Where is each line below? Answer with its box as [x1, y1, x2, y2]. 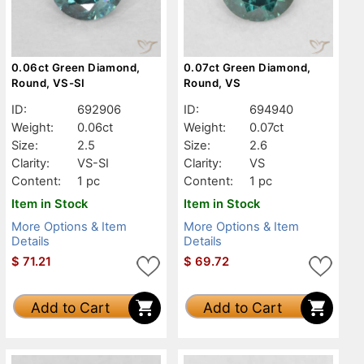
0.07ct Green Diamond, [184, 60, 311, 74]
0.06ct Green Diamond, [11, 60, 141, 74]
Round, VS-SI [11, 76, 85, 89]
